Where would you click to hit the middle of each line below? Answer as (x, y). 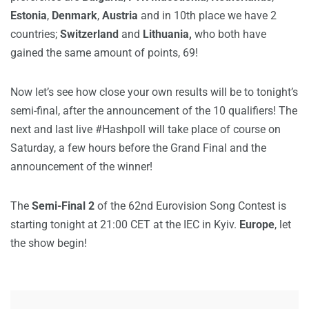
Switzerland (91, 34)
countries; (35, 34)
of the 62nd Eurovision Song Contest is (192, 206)
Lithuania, (167, 34)
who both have (230, 34)
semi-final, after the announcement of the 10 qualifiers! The (154, 111)
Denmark (74, 16)
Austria (120, 16)
